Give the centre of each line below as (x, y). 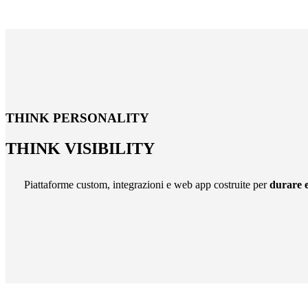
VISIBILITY (110, 148)
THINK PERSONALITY (77, 118)
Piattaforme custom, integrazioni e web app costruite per (147, 184)
